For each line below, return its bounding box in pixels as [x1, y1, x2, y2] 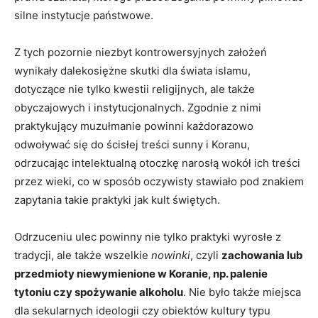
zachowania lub [221, 248, 303, 262]
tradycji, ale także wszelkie [14, 248, 151, 262]
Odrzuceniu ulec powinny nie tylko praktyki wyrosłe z [14, 230, 281, 243]
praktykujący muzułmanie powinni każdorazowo [14, 119, 253, 133]
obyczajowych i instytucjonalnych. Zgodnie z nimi [14, 101, 261, 114]
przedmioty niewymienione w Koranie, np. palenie [14, 267, 268, 280]
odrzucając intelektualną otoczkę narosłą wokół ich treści [14, 156, 300, 170]
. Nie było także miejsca [183, 285, 301, 299]
